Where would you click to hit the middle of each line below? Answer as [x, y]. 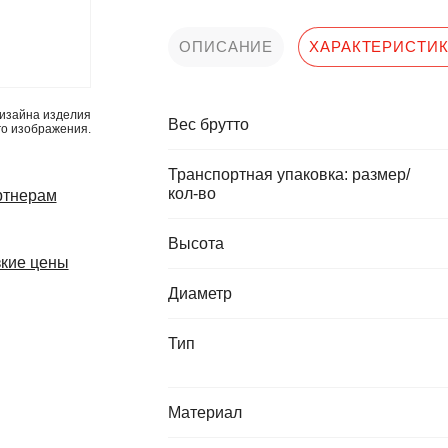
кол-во [192, 193]
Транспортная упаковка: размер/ [289, 174]
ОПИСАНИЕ [226, 46]
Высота [196, 243]
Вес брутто [208, 124]
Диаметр [200, 293]
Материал [205, 412]
